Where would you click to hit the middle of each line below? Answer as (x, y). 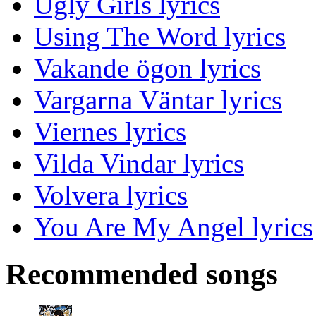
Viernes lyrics (110, 132)
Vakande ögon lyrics (147, 68)
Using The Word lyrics (160, 37)
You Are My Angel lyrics (174, 227)
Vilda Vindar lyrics (139, 164)
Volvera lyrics (111, 195)
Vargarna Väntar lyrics (158, 100)
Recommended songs (142, 274)
